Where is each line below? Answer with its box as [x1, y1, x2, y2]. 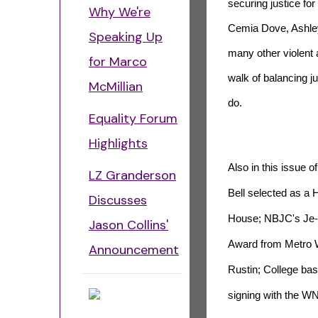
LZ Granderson [89, 167, 176, 184]
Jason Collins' [89, 216, 168, 234]
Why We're [89, 4, 150, 21]
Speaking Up [89, 28, 163, 45]
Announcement [89, 241, 179, 258]
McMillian [89, 78, 143, 95]
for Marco [89, 53, 147, 70]
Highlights [89, 135, 148, 152]
